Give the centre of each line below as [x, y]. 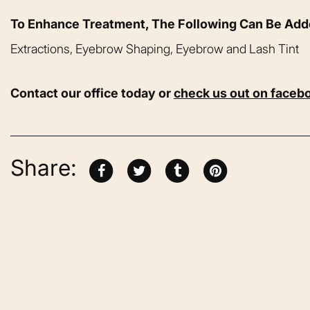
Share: [44, 168]
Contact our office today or [92, 93]
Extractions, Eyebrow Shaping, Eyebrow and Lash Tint [155, 48]
